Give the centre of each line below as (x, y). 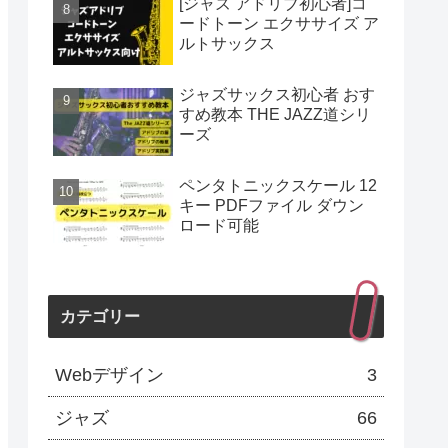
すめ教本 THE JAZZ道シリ (275, 115)
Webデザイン (109, 375)
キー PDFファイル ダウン (271, 206)
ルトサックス (227, 43)
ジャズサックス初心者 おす (277, 95)
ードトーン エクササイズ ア (279, 23)
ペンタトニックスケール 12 (278, 186)
